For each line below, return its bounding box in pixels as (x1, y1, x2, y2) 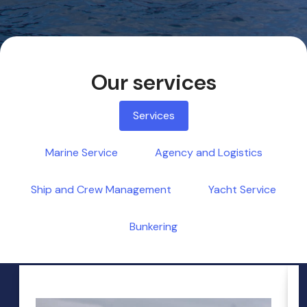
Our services (90, 67, 217, 97)
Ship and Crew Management (31, 182, 171, 197)
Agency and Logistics (154, 145, 262, 160)
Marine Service (45, 145, 118, 160)
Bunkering (130, 219, 177, 234)
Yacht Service (208, 182, 276, 197)
